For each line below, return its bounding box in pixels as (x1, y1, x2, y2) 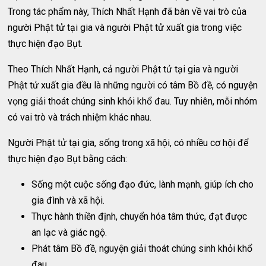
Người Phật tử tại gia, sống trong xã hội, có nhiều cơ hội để (8, 137, 249, 148)
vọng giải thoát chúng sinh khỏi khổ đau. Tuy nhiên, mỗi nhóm (8, 96, 258, 107)
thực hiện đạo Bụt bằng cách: (8, 153, 128, 164)
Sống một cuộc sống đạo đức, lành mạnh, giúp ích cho (31, 179, 254, 190)
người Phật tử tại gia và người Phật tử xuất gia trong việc (8, 22, 242, 33)
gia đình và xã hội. (31, 195, 105, 206)
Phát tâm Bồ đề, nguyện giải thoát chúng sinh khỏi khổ (31, 243, 253, 254)
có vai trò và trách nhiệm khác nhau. (8, 112, 152, 123)
